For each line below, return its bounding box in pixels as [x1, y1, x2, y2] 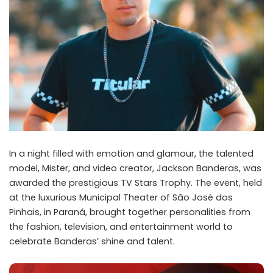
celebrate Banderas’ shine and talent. [9, 235, 175, 247]
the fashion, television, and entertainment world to [9, 220, 233, 233]
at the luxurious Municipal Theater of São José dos [9, 191, 233, 204]
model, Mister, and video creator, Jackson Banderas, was [9, 161, 261, 174]
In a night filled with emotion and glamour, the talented [9, 147, 253, 160]
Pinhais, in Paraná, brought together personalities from [9, 205, 250, 218]
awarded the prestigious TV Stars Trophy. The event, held [9, 176, 262, 189]
